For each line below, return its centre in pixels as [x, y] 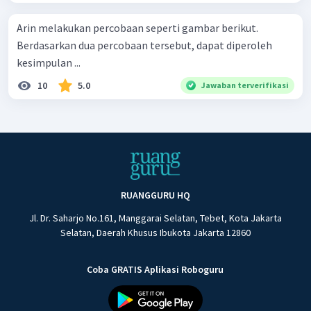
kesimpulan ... [49, 62]
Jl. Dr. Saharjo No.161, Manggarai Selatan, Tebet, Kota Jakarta [155, 218]
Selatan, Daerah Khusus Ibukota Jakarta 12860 [155, 233]
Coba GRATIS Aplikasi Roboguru [155, 270]
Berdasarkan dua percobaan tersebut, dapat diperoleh [144, 45]
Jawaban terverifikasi [245, 85]
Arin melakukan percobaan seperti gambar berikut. [137, 27]
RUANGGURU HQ [155, 195]
